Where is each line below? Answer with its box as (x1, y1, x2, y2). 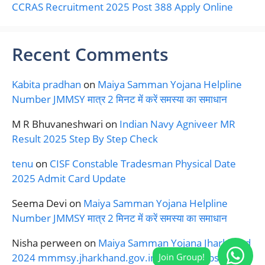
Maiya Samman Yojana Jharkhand (98, 235, 251, 250)
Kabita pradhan (12, 77, 81, 91)
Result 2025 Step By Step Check (12, 131, 158, 146)
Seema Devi (12, 196, 67, 210)
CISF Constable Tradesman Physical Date (50, 156, 236, 170)
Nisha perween (12, 235, 82, 250)
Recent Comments (12, 41, 169, 66)
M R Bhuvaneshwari (12, 117, 103, 131)
